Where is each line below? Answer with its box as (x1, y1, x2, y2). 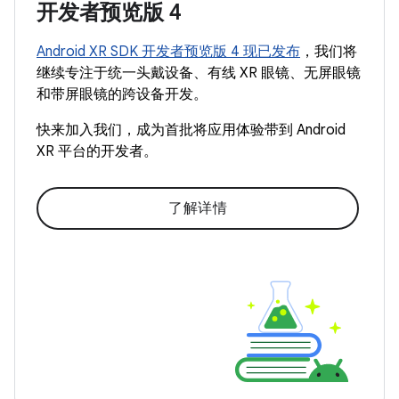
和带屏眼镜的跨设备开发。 (37, 85, 208, 103)
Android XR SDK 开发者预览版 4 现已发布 (37, 42, 300, 61)
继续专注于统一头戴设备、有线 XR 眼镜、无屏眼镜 (37, 63, 361, 82)
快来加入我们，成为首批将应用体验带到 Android (37, 120, 346, 139)
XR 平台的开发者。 (37, 142, 158, 160)
